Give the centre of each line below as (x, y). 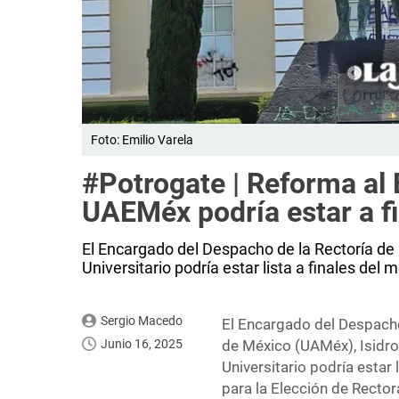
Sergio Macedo (141, 321)
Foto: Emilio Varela (142, 140)
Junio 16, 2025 (142, 344)
